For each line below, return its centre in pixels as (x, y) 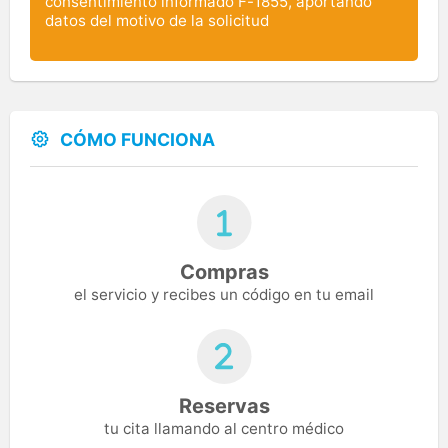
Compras (224, 271)
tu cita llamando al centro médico (224, 428)
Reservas (224, 405)
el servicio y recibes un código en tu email (224, 294)
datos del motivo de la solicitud (157, 20)
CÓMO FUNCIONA (137, 139)
